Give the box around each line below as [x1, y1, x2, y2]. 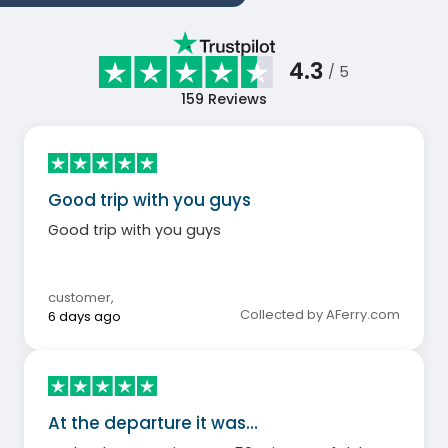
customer [48, 287, 111, 307]
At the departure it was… [48, 410, 258, 435]
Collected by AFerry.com [240, 304, 400, 324]
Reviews [204, 89, 267, 110]
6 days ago [48, 306, 121, 326]
